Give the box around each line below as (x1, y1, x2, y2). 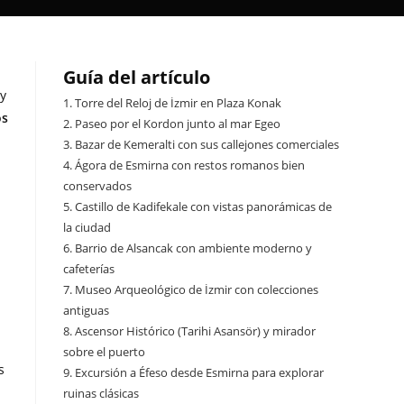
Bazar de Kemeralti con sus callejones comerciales (75, 136, 339, 152)
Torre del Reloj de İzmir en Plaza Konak (75, 95, 281, 111)
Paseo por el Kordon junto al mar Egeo (75, 115, 280, 132)
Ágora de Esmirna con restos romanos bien (75, 157, 305, 173)
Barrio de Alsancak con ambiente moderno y (75, 240, 312, 256)
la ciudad (63, 219, 111, 235)
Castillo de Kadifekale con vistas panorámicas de (75, 198, 332, 215)
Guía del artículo (63, 65, 210, 89)
